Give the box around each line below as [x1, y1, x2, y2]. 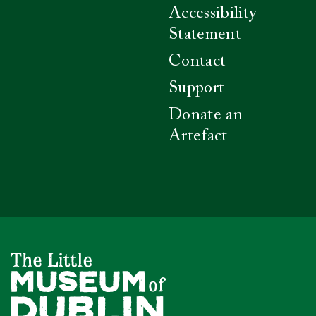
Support [169, 80, 225, 97]
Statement [169, 26, 241, 44]
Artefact [169, 128, 228, 145]
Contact [169, 53, 226, 71]
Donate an [169, 107, 243, 124]
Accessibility [169, 5, 257, 23]
